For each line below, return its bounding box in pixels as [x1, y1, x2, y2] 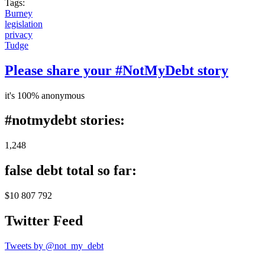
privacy [5, 29, 33, 40]
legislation [5, 18, 43, 29]
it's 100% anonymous [5, 90, 85, 101]
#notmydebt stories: [5, 112, 125, 128]
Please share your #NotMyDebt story [5, 62, 228, 78]
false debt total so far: [5, 163, 137, 179]
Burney [5, 8, 33, 18]
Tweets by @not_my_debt [5, 240, 104, 251]
